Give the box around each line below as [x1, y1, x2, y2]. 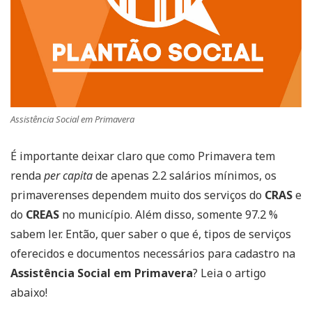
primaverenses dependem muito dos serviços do [10, 187, 265, 203]
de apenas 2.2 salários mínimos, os [93, 167, 276, 183]
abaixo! [10, 284, 47, 300]
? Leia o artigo [193, 265, 266, 281]
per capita [44, 167, 93, 183]
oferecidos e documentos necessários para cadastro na [10, 245, 295, 261]
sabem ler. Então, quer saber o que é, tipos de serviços [10, 226, 291, 242]
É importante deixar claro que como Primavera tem [10, 148, 275, 164]
